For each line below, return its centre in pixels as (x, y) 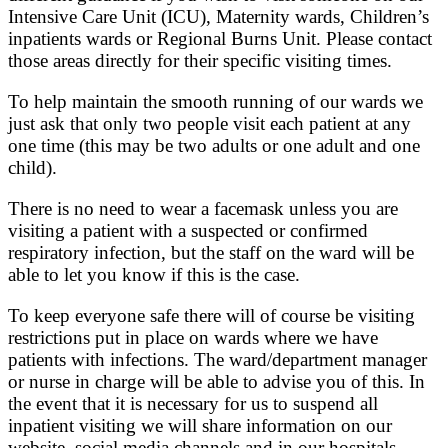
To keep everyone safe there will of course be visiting (211, 316)
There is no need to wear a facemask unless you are (203, 208)
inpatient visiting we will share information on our (200, 426)
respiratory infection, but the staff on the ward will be (211, 252)
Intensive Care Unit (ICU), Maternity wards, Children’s (218, 16)
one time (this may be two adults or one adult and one (214, 145)
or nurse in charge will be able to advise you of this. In (216, 382)
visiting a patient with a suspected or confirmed (188, 230)
